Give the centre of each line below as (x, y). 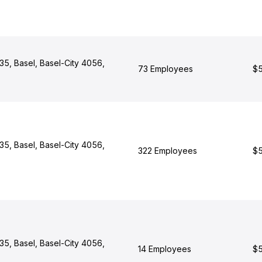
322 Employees (167, 151)
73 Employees (165, 69)
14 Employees (164, 249)
